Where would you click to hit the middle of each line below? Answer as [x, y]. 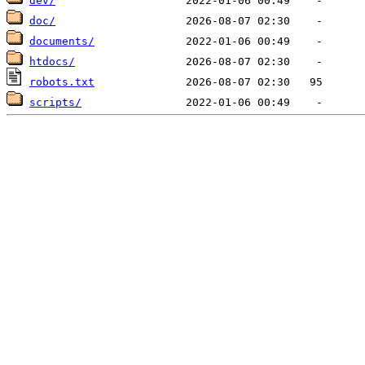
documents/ [62, 42]
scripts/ [55, 103]
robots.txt [62, 82]
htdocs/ [52, 62]
